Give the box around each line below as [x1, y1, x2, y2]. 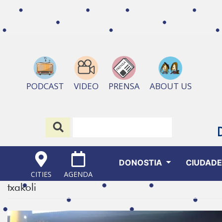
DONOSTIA [118, 158, 164, 168]
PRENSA [108, 80, 140, 92]
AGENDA [64, 169, 93, 179]
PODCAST [26, 80, 64, 92]
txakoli [7, 181, 36, 194]
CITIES [31, 169, 52, 179]
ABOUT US [149, 80, 192, 92]
